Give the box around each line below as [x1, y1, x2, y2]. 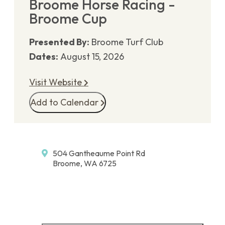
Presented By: [29, 36, 89, 48]
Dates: [29, 50, 58, 62]
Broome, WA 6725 [53, 158, 117, 168]
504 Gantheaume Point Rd [53, 148, 145, 158]
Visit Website [29, 76, 84, 88]
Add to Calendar [30, 96, 100, 108]
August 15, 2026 [60, 50, 124, 62]
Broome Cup [29, 9, 107, 27]
